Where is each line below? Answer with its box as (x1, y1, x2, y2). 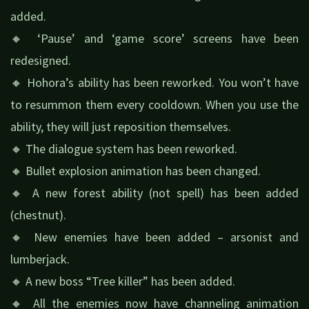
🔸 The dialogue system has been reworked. (10, 140, 237, 157)
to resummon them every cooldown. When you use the (10, 96, 299, 112)
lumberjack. (10, 250, 70, 267)
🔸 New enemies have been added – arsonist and (10, 228, 299, 245)
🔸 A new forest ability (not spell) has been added (10, 184, 299, 201)
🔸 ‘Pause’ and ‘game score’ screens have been (10, 30, 299, 46)
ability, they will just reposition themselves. (10, 118, 231, 134)
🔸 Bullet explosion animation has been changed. (10, 162, 261, 179)
